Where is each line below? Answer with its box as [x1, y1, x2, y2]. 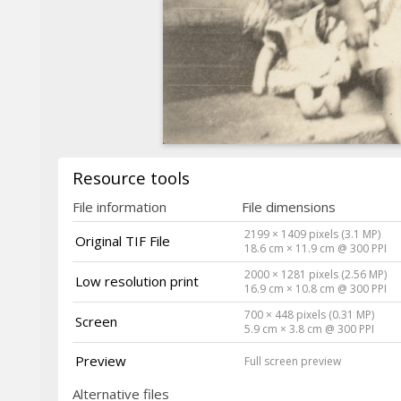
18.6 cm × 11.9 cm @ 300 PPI [244, 240, 388, 256]
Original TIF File [75, 231, 171, 250]
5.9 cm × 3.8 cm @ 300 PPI [244, 320, 375, 337]
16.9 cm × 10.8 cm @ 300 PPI [244, 280, 388, 296]
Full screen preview [244, 353, 342, 369]
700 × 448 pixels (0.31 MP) [244, 306, 375, 322]
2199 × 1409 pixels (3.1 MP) [244, 226, 381, 242]
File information [73, 197, 166, 216]
